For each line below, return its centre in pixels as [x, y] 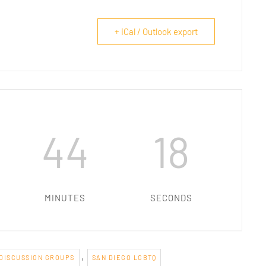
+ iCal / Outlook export [156, 32]
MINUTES [65, 198]
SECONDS [171, 198]
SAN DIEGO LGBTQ [124, 258]
